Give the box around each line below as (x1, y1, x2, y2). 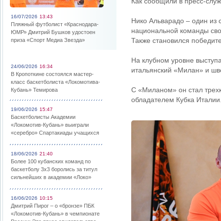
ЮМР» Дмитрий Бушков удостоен (11, 29, 95, 35)
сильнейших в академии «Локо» (11, 174, 91, 180)
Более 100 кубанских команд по (11, 158, 91, 164)
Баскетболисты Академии (11, 114, 75, 120)
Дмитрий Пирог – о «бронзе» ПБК (11, 203, 94, 209)
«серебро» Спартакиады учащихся (11, 130, 99, 136)
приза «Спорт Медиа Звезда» (11, 37, 85, 43)
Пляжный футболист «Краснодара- (11, 21, 99, 27)
